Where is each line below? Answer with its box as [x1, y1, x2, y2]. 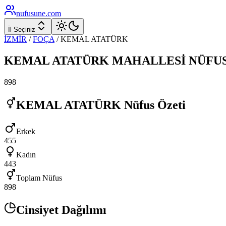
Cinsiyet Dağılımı [16, 203, 106, 216]
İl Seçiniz [8, 26, 35, 33]
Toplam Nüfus [16, 173, 62, 182]
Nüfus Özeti [121, 98, 186, 111]
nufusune [16, 9, 45, 18]
